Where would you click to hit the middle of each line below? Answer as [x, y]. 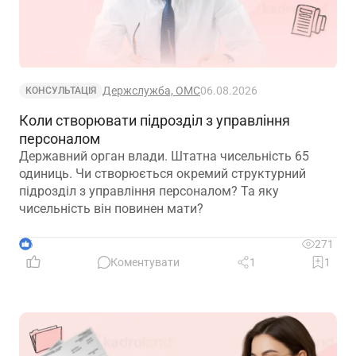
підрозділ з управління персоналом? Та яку [149, 192]
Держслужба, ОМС [151, 91]
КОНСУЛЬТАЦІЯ [61, 91]
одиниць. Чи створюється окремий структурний [163, 174]
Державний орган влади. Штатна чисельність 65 [164, 157]
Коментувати [145, 263]
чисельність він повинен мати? [111, 209]
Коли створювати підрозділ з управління [155, 121]
